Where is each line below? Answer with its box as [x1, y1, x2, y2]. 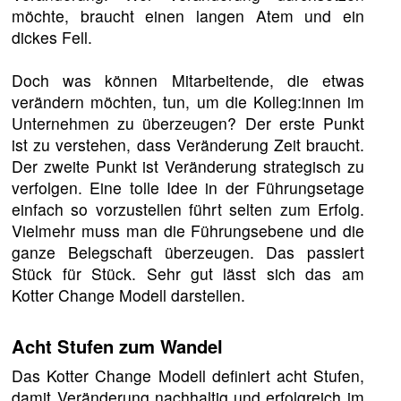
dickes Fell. [12, 26, 93, 49]
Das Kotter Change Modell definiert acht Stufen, [12, 364, 364, 388]
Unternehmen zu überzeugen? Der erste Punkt [12, 112, 364, 135]
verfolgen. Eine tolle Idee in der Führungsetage [12, 176, 364, 200]
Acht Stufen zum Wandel [12, 333, 224, 360]
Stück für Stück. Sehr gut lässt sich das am [12, 262, 364, 286]
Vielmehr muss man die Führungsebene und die [12, 219, 364, 243]
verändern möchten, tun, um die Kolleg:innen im [12, 90, 364, 114]
